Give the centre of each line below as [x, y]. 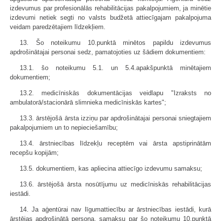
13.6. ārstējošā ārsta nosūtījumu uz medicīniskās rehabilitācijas [115, 184]
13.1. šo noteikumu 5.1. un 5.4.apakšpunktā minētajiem [115, 68]
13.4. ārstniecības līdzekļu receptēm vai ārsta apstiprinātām [115, 143]
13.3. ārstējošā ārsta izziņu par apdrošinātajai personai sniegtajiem [115, 118]
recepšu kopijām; [34, 153]
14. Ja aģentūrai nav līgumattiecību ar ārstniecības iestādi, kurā [115, 209]
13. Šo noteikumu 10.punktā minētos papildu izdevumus [115, 43]
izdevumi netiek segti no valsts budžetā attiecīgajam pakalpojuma [110, 18]
